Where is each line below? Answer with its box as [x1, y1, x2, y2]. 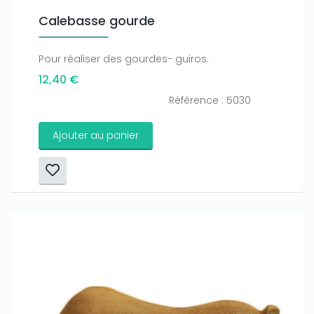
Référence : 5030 [168, 93, 251, 108]
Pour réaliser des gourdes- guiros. [39, 52, 209, 67]
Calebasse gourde [39, 12, 155, 30]
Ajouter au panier [53, 128, 139, 143]
